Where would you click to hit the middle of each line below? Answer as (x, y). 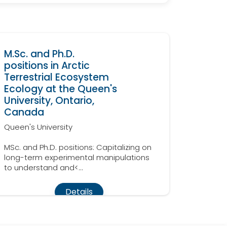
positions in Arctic (47, 66)
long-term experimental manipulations (77, 158)
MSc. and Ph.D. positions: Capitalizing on (78, 147)
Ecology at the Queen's (61, 89)
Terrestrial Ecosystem (56, 78)
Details (79, 192)
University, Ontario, (49, 101)
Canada (24, 112)
